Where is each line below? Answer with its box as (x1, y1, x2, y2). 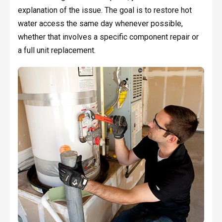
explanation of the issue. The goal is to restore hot (17, 5, 192, 15)
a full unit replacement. (17, 46, 96, 55)
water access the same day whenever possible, (17, 19, 183, 29)
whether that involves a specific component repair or (17, 32, 199, 42)
